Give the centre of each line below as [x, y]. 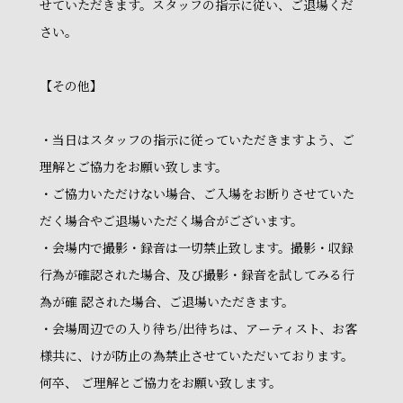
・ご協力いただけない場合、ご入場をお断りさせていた [197, 193]
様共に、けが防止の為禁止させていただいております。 [197, 355]
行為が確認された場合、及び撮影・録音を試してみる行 [197, 274]
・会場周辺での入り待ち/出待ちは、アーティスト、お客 [198, 328]
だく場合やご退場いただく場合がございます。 [171, 220]
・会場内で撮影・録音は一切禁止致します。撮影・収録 [197, 247]
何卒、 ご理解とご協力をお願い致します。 [161, 382]
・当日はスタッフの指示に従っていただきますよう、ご [197, 139]
